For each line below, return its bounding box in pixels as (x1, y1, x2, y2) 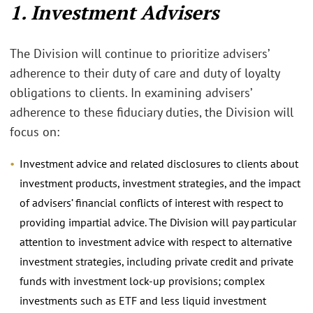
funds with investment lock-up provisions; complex (20, 274, 265, 289)
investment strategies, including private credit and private (20, 254, 293, 269)
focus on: (10, 123, 59, 140)
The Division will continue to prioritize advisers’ (10, 45, 269, 61)
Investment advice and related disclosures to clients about (20, 156, 298, 171)
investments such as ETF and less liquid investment (20, 293, 266, 308)
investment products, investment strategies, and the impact (20, 176, 300, 191)
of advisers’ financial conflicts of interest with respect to (20, 196, 284, 210)
